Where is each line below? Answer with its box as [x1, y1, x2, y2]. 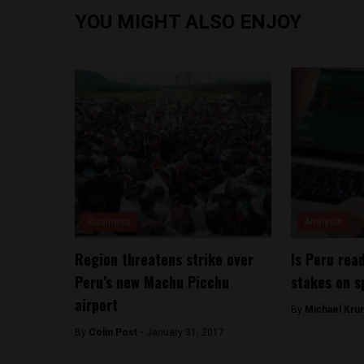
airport [75, 293, 118, 315]
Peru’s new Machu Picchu [75, 271, 229, 292]
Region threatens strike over [75, 248, 253, 270]
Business [88, 215, 131, 227]
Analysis [303, 215, 343, 227]
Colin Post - [89, 326, 146, 338]
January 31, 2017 [146, 326, 224, 338]
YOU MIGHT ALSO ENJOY [75, 10, 301, 33]
